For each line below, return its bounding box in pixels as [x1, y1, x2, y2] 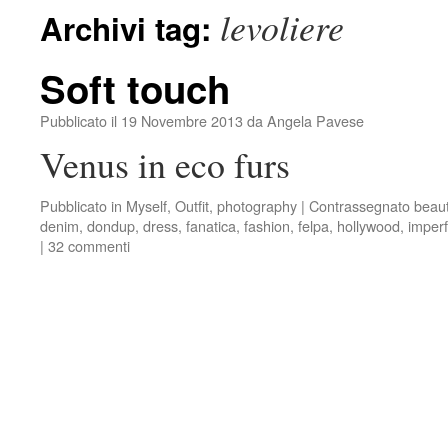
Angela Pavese [267, 110, 364, 131]
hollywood [337, 215, 400, 236]
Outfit [175, 195, 209, 216]
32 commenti [48, 235, 130, 256]
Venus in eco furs [40, 140, 290, 188]
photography [217, 195, 297, 216]
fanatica [186, 215, 236, 236]
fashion [244, 215, 290, 236]
